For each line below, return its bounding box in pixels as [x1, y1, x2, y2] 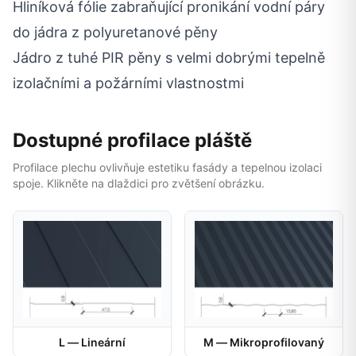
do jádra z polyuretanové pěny [13, 23, 218, 41]
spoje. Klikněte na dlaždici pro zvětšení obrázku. [13, 176, 265, 190]
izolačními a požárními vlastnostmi [13, 74, 244, 91]
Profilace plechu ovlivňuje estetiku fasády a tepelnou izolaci [13, 160, 322, 174]
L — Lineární [59, 335, 126, 349]
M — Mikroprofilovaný [203, 335, 324, 349]
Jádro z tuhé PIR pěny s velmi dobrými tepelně [13, 48, 325, 66]
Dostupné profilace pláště [13, 128, 252, 152]
